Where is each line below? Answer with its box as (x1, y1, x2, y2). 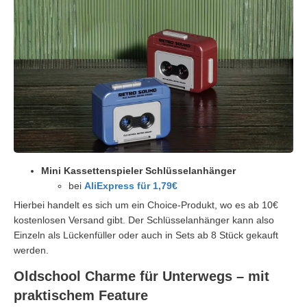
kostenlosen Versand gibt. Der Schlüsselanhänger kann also (14, 214, 274, 225)
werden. (14, 244, 49, 256)
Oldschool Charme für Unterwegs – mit (14, 268, 269, 284)
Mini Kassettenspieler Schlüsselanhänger (41, 164, 236, 176)
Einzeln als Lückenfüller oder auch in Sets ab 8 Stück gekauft (14, 229, 278, 241)
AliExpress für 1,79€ (84, 180, 177, 191)
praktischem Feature (14, 287, 148, 303)
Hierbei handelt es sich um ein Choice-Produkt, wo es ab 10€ (14, 199, 278, 210)
